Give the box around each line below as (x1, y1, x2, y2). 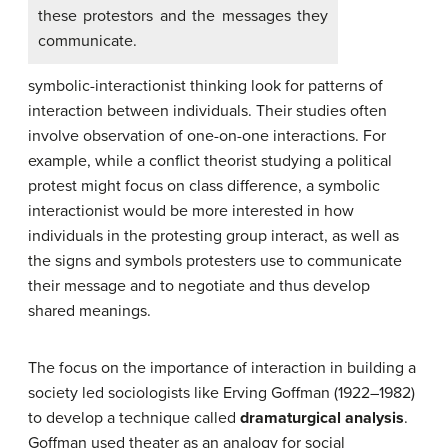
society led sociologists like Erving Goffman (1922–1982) (28, 382, 415, 403)
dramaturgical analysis (240, 407, 404, 428)
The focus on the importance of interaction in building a (28, 357, 416, 378)
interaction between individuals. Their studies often (28, 100, 387, 121)
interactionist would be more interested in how (28, 200, 354, 221)
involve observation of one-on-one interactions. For (28, 125, 386, 146)
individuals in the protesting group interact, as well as (28, 225, 399, 246)
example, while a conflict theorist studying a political (28, 150, 392, 171)
